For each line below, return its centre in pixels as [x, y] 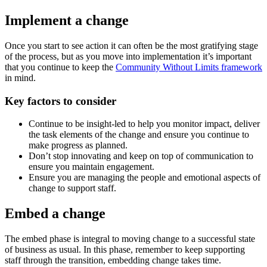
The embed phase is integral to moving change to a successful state [130, 239]
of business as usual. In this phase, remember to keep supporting [125, 250]
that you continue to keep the [60, 67]
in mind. [20, 77]
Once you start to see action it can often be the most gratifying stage [131, 45]
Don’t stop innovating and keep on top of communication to [141, 156]
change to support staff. [72, 188]
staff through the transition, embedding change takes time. [113, 260]
